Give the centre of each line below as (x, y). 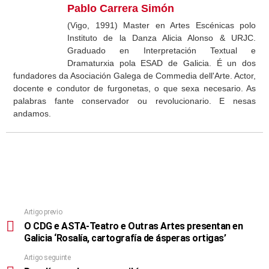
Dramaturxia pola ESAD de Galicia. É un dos (162, 63)
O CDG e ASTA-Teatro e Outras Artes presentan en (134, 226)
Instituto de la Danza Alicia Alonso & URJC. (162, 38)
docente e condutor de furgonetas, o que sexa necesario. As (134, 88)
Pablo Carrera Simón (121, 8)
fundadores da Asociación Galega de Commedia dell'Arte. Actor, (134, 75)
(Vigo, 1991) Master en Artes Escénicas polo (162, 25)
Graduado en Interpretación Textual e (162, 50)
